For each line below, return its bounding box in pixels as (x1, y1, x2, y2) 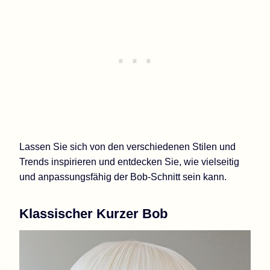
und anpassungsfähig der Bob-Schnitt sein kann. (19, 171, 227, 182)
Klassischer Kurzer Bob (19, 206, 168, 221)
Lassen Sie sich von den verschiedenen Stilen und (19, 141, 236, 152)
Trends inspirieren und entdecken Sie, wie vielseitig (19, 156, 239, 167)
